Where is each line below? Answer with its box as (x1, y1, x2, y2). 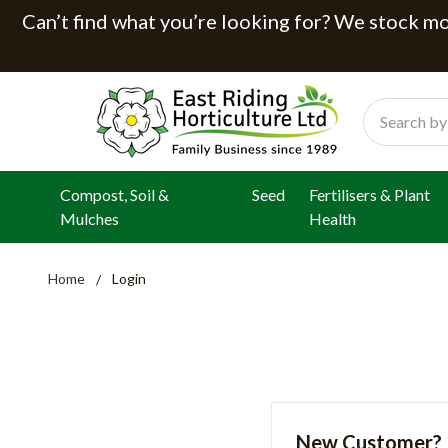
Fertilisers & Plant (309, 185, 431, 204)
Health (309, 209, 357, 228)
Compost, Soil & (60, 185, 169, 204)
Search (363, 99, 409, 119)
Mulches (60, 209, 119, 228)
